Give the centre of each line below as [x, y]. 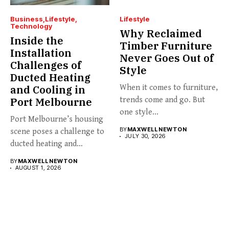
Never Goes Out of [167, 58]
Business [27, 19]
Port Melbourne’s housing [57, 120]
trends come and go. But [162, 100]
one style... [139, 112]
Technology [31, 26]
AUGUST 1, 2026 [38, 168]
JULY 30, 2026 [145, 136]
